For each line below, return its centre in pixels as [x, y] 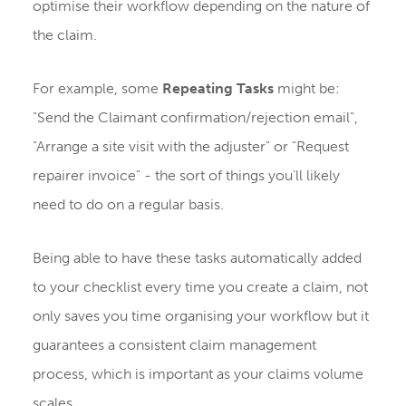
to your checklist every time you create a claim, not [200, 286]
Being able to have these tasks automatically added [197, 257]
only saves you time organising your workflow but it [200, 315]
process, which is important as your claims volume [198, 373]
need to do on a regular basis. [128, 204]
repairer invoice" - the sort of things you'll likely [186, 175]
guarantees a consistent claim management [174, 344]
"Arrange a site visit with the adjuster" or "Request [190, 146]
